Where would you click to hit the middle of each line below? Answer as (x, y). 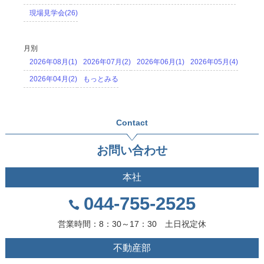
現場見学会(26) (54, 13)
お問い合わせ (132, 151)
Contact (132, 123)
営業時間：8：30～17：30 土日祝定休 (132, 224)
